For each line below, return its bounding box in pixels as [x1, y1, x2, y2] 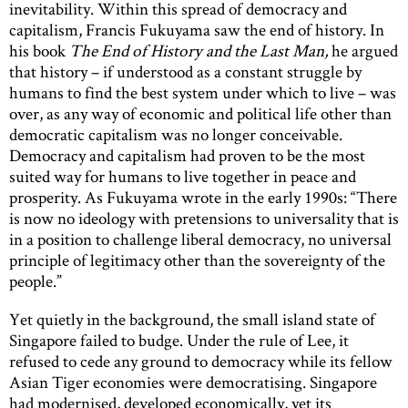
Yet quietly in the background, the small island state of [9, 308, 375, 331]
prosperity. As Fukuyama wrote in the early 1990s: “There [9, 186, 397, 209]
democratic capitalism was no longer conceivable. [9, 123, 342, 147]
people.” [9, 270, 62, 293]
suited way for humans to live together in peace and [9, 165, 356, 189]
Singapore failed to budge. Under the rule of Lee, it [9, 329, 349, 352]
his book [9, 39, 69, 63]
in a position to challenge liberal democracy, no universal [9, 228, 392, 251]
